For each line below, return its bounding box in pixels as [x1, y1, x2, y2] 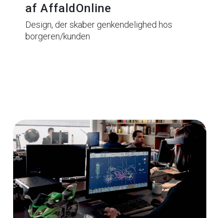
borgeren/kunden [25, 31, 90, 42]
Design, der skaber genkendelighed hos [25, 19, 172, 30]
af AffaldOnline [25, 1, 111, 16]
